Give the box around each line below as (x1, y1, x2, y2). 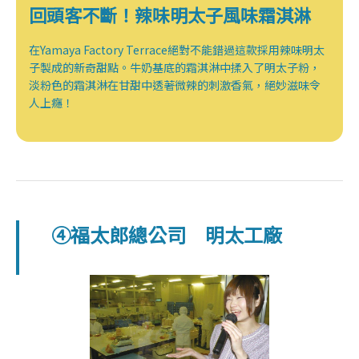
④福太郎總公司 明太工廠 (51, 220, 282, 248)
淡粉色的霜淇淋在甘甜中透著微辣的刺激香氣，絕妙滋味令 (29, 76, 321, 93)
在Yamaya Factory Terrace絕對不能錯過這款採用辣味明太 (29, 41, 325, 58)
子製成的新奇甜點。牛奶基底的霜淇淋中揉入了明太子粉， (29, 58, 321, 75)
